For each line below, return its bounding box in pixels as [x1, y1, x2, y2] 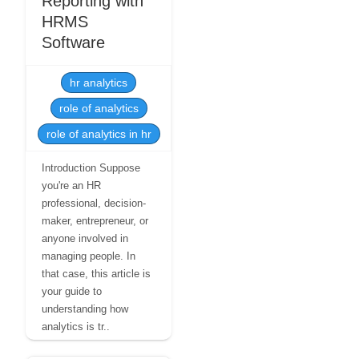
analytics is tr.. [42, 321, 110, 333]
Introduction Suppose [42, 162, 140, 174]
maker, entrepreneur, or [42, 215, 148, 227]
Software [42, 34, 105, 51]
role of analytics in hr [46, 127, 151, 140]
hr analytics [70, 76, 127, 89]
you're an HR [42, 179, 101, 192]
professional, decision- [42, 197, 146, 209]
